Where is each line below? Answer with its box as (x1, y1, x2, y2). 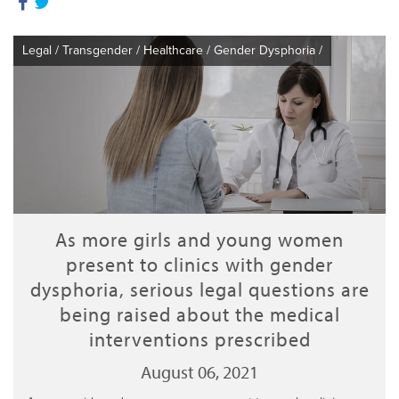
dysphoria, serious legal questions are (29, 277, 370, 302)
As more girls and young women (55, 227, 344, 252)
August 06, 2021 (141, 361, 258, 383)
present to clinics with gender (66, 252, 333, 277)
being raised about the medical (59, 302, 340, 327)
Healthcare (143, 43, 203, 58)
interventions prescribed (88, 327, 311, 352)
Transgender (62, 43, 133, 58)
